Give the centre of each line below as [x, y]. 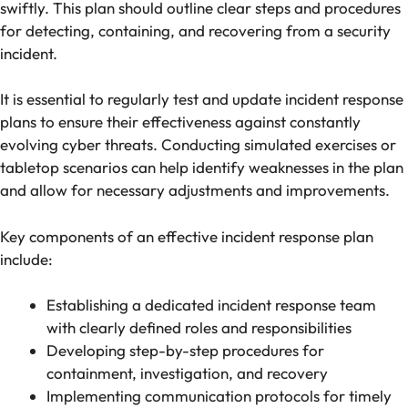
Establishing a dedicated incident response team [211, 305]
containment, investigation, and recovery [187, 373]
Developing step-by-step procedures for [185, 351]
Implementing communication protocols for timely [219, 396]
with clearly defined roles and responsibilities [199, 328]
